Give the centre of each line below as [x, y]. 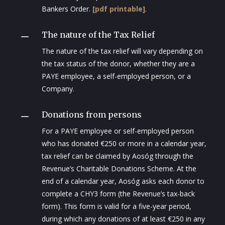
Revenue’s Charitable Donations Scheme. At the [119, 169]
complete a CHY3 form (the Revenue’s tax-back [118, 194]
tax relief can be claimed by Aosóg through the [118, 156]
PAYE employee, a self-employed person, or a [116, 76]
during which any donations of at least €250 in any [123, 219]
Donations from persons [92, 115]
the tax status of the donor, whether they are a [118, 64]
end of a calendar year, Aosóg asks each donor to [123, 181]
